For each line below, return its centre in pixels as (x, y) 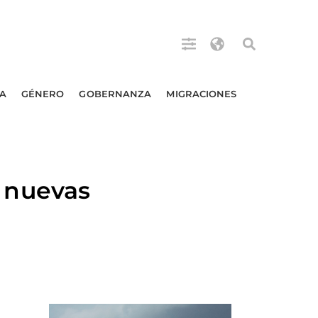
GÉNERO (43, 94)
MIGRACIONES (202, 94)
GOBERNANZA (115, 94)
